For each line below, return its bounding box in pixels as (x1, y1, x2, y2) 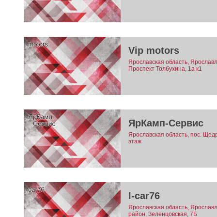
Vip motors (128, 45, 179, 56)
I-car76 (128, 190, 160, 201)
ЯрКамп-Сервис (128, 118, 203, 129)
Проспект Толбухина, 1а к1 (128, 65, 202, 73)
